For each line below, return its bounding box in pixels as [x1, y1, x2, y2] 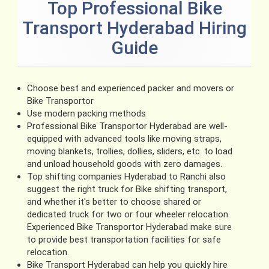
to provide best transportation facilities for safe [27, 234, 221, 245]
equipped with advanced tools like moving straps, [27, 133, 222, 144]
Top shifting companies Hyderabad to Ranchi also [27, 171, 226, 182]
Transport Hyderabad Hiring [22, 17, 247, 38]
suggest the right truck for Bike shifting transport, [27, 183, 227, 195]
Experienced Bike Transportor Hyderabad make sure [27, 221, 232, 232]
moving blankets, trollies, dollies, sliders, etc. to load [27, 145, 232, 157]
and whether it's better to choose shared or [27, 196, 201, 207]
